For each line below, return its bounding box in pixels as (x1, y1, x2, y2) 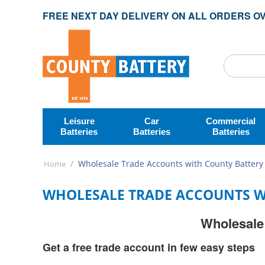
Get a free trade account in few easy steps (43, 240, 255, 255)
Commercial (206, 116, 256, 126)
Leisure (63, 116, 95, 126)
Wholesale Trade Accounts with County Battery (78, 158, 263, 169)
